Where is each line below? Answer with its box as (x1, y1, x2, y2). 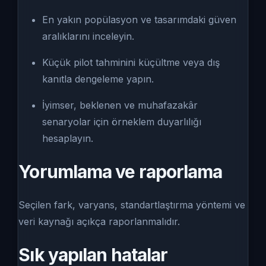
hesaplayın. (42, 132, 94, 144)
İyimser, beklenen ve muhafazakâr (42, 99, 198, 111)
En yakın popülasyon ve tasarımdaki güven (42, 13, 237, 26)
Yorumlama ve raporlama (18, 160, 223, 182)
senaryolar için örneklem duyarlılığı (42, 115, 202, 128)
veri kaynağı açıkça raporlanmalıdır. (18, 215, 180, 227)
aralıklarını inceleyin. (42, 30, 135, 42)
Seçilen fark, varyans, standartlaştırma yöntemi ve (18, 198, 246, 211)
